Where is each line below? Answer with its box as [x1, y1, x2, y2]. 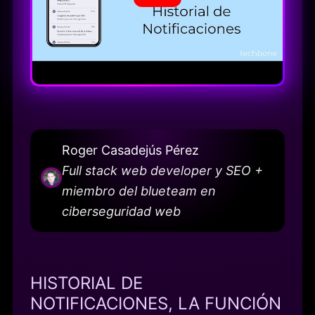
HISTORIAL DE [30, 272, 143, 293]
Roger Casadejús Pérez [61, 142, 199, 157]
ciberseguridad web [61, 203, 181, 219]
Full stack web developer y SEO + [61, 162, 263, 178]
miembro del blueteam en [61, 183, 216, 198]
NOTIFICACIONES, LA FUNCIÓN [30, 292, 281, 314]
